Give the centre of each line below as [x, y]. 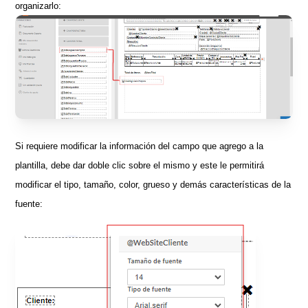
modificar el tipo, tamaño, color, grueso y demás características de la [153, 184]
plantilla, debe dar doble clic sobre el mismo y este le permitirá [140, 165]
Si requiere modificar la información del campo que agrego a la [140, 146]
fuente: [29, 203]
